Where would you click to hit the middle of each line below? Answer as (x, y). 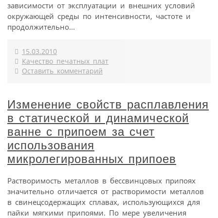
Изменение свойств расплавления (108, 104)
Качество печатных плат (65, 61)
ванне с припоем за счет (81, 131)
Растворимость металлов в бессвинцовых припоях (101, 180)
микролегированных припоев (92, 159)
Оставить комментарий (62, 71)
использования (51, 145)
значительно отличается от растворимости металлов (106, 191)
